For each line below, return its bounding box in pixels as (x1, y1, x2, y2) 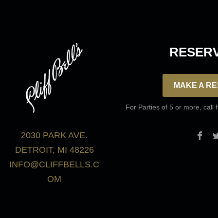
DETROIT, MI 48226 (15, 145, 94, 155)
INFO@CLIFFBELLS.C (9, 160, 100, 170)
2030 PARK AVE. (21, 130, 88, 141)
